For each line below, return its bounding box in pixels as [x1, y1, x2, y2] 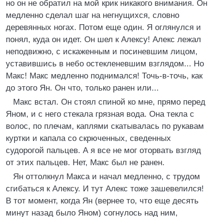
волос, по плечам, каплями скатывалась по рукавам [6, 122, 204, 131]
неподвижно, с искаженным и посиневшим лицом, [6, 47, 198, 56]
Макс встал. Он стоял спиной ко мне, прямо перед [13, 97, 205, 107]
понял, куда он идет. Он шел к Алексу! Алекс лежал [6, 35, 201, 44]
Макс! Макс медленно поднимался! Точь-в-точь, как [6, 71, 202, 80]
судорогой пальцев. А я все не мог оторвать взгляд [6, 146, 201, 155]
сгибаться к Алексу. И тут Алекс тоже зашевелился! [6, 184, 204, 193]
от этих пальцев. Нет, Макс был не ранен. [6, 158, 165, 167]
